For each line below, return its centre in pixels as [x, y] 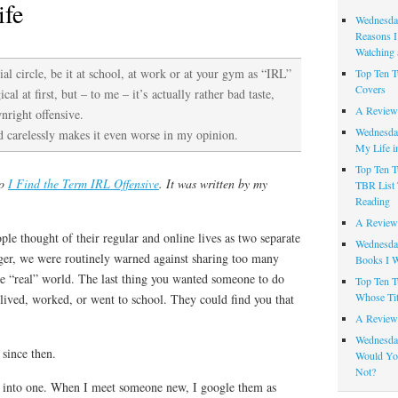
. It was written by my [213, 184]
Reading [372, 201]
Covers [370, 89]
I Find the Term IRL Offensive [84, 184]
